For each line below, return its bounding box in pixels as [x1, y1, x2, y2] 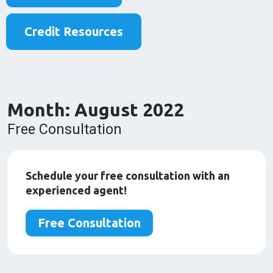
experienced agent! [26, 184, 127, 197]
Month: [7, 99, 74, 121]
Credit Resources [24, 24, 123, 39]
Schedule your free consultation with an [26, 169, 230, 182]
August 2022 [74, 99, 184, 121]
